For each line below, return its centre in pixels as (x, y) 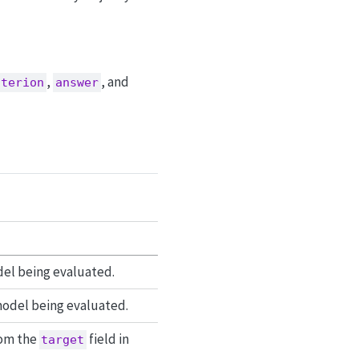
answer (77, 83)
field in (108, 339)
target (63, 339)
